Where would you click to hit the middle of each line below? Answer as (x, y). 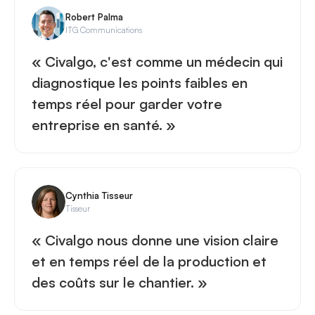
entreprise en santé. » (104, 125)
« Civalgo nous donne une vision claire (155, 240)
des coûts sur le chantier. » (120, 282)
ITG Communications (104, 30)
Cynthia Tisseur (99, 195)
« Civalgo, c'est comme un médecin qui (157, 62)
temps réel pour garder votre (127, 104)
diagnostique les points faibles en (140, 83)
